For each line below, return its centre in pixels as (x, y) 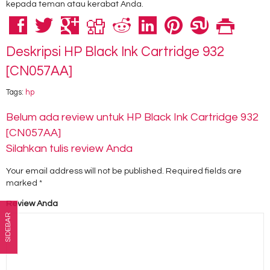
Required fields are (203, 171)
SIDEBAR (8, 228)
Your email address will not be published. (85, 171)
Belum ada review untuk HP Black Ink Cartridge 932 (132, 117)
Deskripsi (35, 52)
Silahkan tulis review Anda (69, 148)
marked (23, 183)
